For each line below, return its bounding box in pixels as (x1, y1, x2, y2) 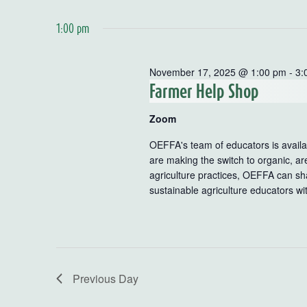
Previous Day (73, 271, 138, 287)
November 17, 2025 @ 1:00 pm (149, 64, 287, 79)
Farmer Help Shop (149, 79, 260, 101)
